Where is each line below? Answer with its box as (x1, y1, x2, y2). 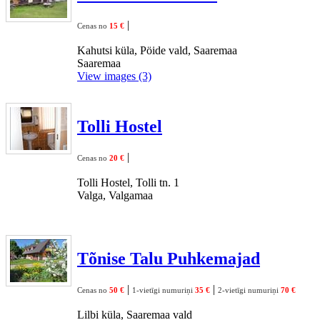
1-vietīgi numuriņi (132, 285, 195, 294)
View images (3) (77, 69, 151, 82)
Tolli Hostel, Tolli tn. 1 (77, 176, 179, 189)
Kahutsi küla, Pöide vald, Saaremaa (77, 44, 237, 56)
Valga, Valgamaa (77, 189, 153, 201)
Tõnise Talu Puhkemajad (77, 249, 260, 268)
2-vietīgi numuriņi (218, 285, 281, 294)
